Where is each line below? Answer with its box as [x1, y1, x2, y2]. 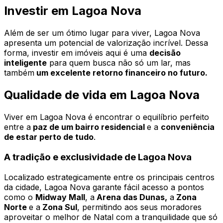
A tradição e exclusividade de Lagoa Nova [4, 151, 192, 163]
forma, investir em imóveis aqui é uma [4, 48, 149, 58]
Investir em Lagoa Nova [4, 3, 141, 18]
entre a [4, 122, 31, 132]
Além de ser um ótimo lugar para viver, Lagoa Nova [4, 28, 200, 38]
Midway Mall [35, 192, 85, 202]
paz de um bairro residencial [31, 122, 147, 132]
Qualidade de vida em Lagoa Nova [4, 88, 200, 103]
